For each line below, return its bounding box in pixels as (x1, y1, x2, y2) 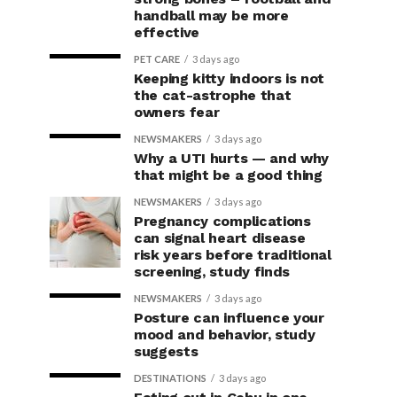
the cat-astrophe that (134, 87, 292, 104)
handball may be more (134, 7, 289, 24)
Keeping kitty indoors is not (134, 70, 325, 87)
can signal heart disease (134, 230, 306, 246)
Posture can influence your (134, 309, 324, 326)
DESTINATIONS (134, 372, 206, 384)
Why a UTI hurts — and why (134, 150, 329, 167)
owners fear (134, 104, 220, 121)
